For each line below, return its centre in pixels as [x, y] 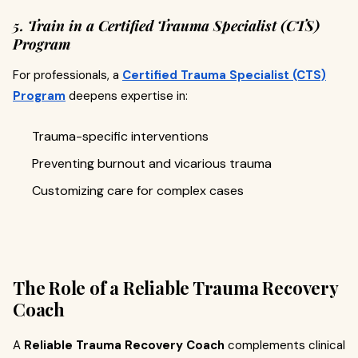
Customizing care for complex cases [138, 190]
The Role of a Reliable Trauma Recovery [175, 287]
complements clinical [285, 345]
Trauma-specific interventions [120, 136]
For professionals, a [68, 75]
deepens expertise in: [127, 95]
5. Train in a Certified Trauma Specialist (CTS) [166, 25]
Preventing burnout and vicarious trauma [152, 163]
